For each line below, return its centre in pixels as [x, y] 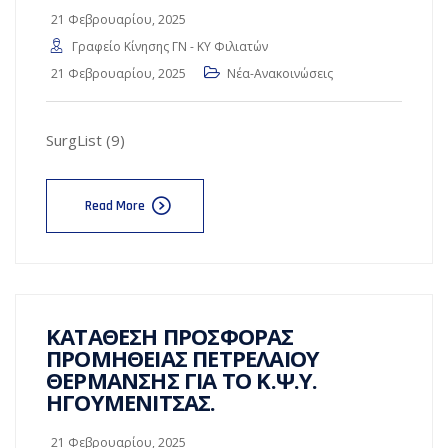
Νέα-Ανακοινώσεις [280, 73]
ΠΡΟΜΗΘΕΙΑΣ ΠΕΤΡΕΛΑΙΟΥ [183, 358]
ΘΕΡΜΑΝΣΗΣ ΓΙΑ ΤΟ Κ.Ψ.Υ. [182, 380]
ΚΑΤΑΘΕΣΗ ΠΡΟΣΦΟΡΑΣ [170, 336]
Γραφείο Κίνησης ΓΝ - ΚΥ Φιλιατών [170, 46]
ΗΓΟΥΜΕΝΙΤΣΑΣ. [131, 402]
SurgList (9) [85, 140]
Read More [115, 206]
